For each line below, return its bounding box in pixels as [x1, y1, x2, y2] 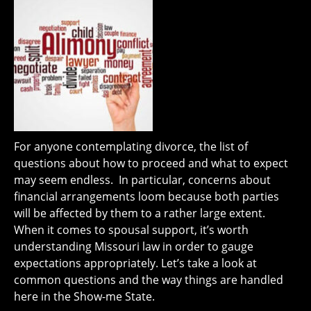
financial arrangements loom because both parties [14, 189, 279, 205]
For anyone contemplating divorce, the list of [14, 139, 248, 155]
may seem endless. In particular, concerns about [14, 172, 271, 188]
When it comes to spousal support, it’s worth [14, 222, 249, 238]
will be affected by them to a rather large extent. [14, 205, 268, 221]
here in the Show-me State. [14, 289, 155, 305]
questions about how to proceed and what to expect [14, 155, 288, 171]
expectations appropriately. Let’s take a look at [14, 255, 257, 271]
